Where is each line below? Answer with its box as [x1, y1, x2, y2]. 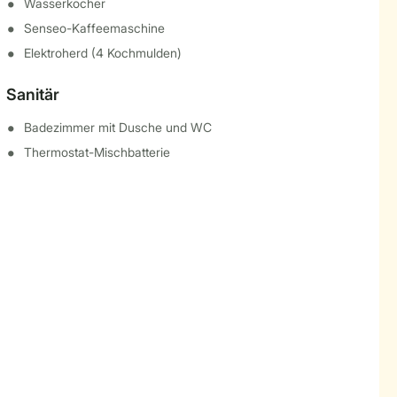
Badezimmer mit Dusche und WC [23, 120, 212, 135]
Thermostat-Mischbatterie [23, 144, 170, 160]
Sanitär [5, 85, 59, 104]
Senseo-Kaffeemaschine [23, 20, 165, 35]
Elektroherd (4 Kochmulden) [23, 45, 182, 60]
